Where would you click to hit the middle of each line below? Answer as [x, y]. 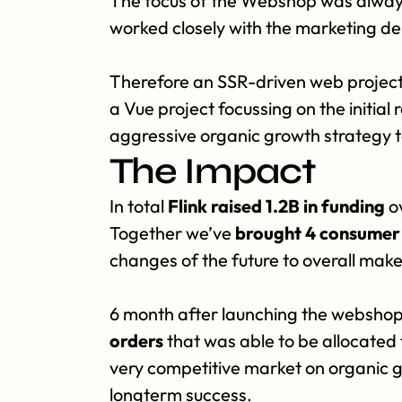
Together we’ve [172, 233]
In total [139, 206]
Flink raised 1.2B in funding [276, 206]
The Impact [213, 171]
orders [136, 341]
